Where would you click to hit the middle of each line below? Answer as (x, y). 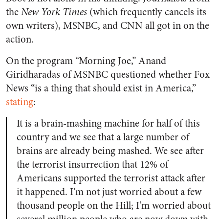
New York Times (53, 12)
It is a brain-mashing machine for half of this (108, 124)
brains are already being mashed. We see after (110, 151)
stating (20, 102)
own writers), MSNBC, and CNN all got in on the (108, 26)
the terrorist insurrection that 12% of (92, 165)
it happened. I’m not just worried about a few (109, 192)
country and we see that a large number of (103, 137)
